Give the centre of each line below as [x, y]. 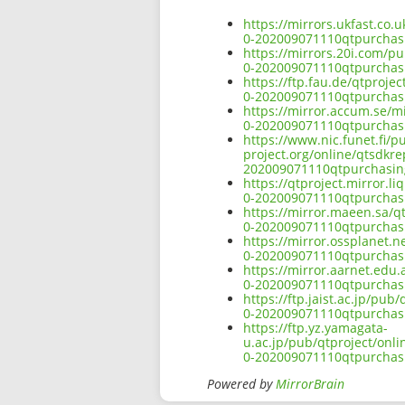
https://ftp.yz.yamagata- [316, 328]
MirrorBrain [310, 384]
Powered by [241, 384]
